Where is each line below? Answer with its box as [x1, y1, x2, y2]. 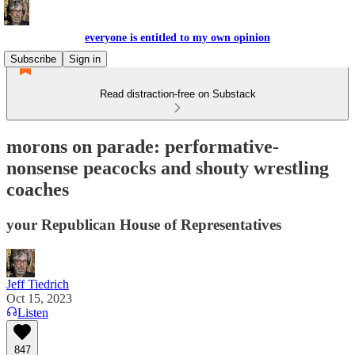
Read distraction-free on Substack [99, 88, 256, 100]
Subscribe [10, 53, 56, 65]
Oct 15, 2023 [6, 291, 72, 305]
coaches [6, 178, 69, 200]
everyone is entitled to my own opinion [85, 32, 270, 44]
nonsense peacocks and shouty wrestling [6, 157, 329, 178]
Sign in [69, 53, 101, 65]
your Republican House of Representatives [6, 216, 281, 233]
